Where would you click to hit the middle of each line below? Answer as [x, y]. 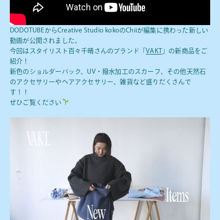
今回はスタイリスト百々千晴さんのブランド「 [78, 51]
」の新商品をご [185, 51]
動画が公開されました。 [46, 40]
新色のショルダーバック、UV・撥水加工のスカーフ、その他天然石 [108, 71]
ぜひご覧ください [36, 102]
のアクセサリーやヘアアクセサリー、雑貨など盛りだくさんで [101, 82]
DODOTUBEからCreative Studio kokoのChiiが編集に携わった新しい [109, 30]
